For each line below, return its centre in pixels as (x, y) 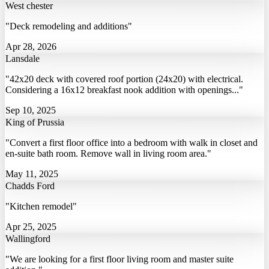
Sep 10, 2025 (31, 110)
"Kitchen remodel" (41, 207)
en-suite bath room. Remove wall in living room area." (108, 154)
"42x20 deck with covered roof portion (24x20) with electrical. (124, 79)
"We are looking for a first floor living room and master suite (119, 259)
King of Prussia (35, 122)
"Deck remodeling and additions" (69, 26)
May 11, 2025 (32, 174)
